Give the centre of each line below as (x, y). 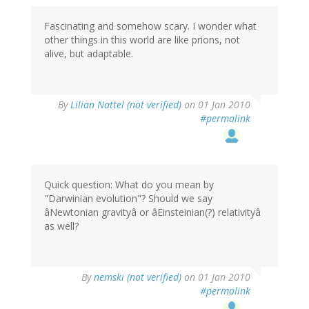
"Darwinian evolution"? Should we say (128, 199)
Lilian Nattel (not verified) (126, 105)
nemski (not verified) (138, 277)
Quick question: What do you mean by (129, 185)
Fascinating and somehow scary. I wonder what (150, 26)
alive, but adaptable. (89, 54)
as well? (61, 226)
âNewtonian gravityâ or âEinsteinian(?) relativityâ (152, 212)
